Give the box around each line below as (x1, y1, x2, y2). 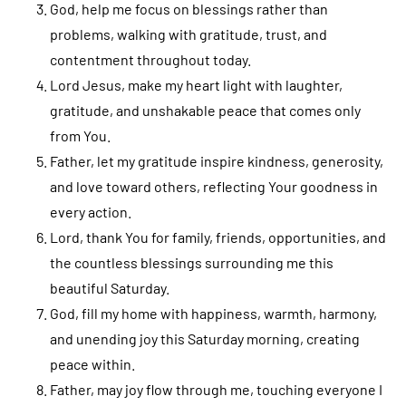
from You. (50, 126, 111, 144)
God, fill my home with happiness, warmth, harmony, (50, 304, 377, 322)
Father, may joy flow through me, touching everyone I (50, 380, 382, 398)
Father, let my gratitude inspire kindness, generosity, (50, 151, 383, 169)
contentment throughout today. (50, 50, 251, 68)
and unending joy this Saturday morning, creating (50, 329, 360, 347)
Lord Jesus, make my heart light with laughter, (50, 75, 343, 93)
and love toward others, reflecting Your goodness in (50, 177, 378, 195)
